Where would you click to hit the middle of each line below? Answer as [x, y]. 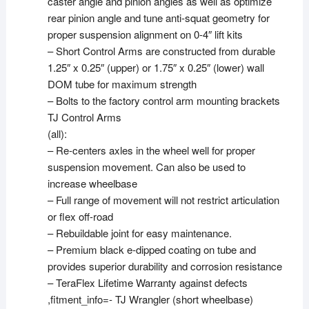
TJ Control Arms [84, 117]
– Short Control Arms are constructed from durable [161, 50]
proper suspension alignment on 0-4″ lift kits [145, 34]
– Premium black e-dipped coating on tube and [151, 249]
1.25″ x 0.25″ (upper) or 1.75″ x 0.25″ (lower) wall [156, 67]
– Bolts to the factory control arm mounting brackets [163, 100]
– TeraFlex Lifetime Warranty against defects [147, 282]
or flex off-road [80, 216]
